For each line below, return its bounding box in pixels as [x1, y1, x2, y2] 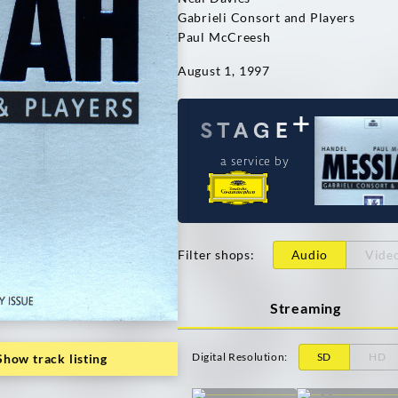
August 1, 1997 [178, 63, 270, 78]
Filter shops [178, 247, 251, 262]
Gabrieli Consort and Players [178, 10, 355, 25]
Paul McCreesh [178, 29, 271, 44]
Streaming [269, 298, 342, 316]
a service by [220, 153, 290, 168]
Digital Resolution [192, 350, 285, 363]
